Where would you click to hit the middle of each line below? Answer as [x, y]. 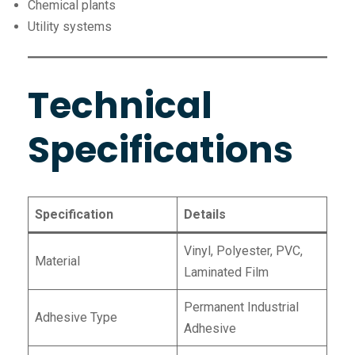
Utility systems [70, 27]
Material [57, 261]
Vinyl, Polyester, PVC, [243, 250]
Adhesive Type [76, 317]
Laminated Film [226, 272]
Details [205, 214]
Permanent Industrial [241, 307]
